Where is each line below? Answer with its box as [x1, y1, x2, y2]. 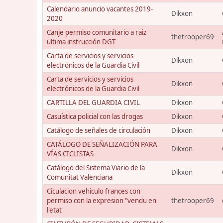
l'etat [47, 205, 62, 215]
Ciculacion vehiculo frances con [47, 186, 140, 196]
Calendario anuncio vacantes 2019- [47, 4, 153, 13]
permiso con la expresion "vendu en [47, 196, 156, 205]
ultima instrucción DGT [47, 37, 115, 46]
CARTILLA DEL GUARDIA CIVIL [47, 98, 140, 107]
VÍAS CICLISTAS [47, 149, 94, 158]
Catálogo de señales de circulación [47, 125, 150, 135]
